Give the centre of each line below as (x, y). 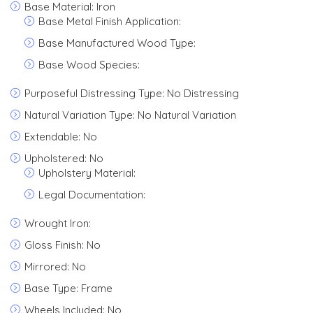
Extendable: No (61, 137)
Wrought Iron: (58, 223)
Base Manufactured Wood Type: (117, 43)
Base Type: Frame (68, 288)
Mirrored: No (55, 267)
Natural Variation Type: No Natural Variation (130, 115)
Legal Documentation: (92, 195)
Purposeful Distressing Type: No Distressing (132, 93)
